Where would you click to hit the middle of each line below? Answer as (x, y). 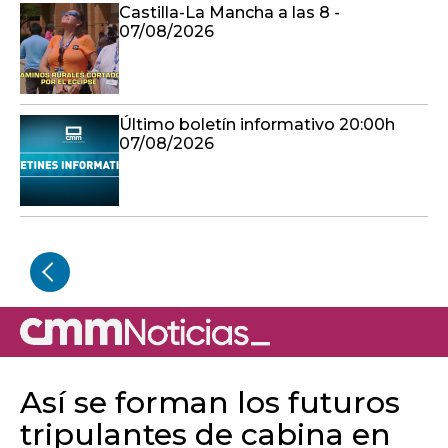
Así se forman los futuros (210, 403)
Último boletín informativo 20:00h (257, 125)
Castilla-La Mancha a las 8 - (229, 13)
